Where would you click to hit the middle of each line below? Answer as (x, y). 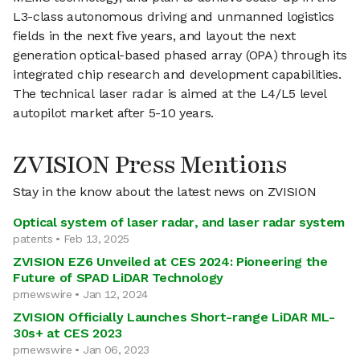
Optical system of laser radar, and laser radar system (179, 222)
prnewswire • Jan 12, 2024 (80, 294)
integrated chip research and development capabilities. (177, 74)
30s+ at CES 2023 (67, 333)
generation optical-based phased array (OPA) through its (180, 55)
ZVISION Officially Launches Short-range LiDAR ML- (174, 317)
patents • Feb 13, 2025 (71, 239)
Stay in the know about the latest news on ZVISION (165, 192)
